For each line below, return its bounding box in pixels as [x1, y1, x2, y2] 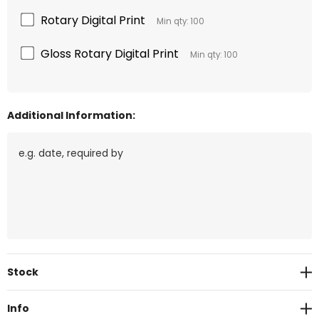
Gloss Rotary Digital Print [41, 46, 179, 63]
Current [7, 258, 51, 273]
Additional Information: [7, 108, 135, 123]
